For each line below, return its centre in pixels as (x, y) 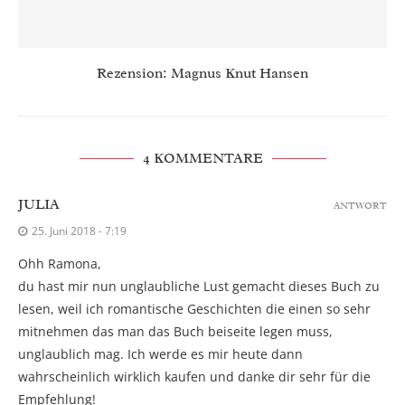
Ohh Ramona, (60, 264)
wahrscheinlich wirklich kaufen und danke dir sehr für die (194, 377)
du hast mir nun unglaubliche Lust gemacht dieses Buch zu (199, 287)
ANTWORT (360, 206)
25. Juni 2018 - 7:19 (79, 231)
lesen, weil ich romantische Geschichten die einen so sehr (194, 309)
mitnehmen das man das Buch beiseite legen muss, (175, 332)
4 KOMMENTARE (202, 159)
